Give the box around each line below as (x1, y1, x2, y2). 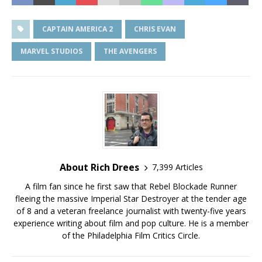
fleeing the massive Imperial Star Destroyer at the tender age (15, 192, 247, 204)
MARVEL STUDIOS (20, 46, 82, 56)
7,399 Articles (151, 161, 203, 173)
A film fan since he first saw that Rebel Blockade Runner (25, 180, 237, 192)
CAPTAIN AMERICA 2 (42, 23, 113, 34)
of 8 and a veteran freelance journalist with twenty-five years (16, 205, 246, 216)
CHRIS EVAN (134, 23, 176, 34)
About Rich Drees (59, 160, 139, 174)
